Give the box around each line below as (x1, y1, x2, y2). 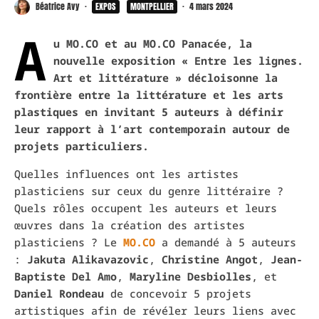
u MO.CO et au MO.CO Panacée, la (53, 36, 252, 51)
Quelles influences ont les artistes (14, 166, 239, 181)
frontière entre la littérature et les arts (14, 87, 283, 102)
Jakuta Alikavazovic (27, 251, 149, 266)
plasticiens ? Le (14, 234, 123, 249)
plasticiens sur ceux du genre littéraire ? (14, 183, 283, 198)
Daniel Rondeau (14, 286, 104, 300)
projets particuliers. (14, 138, 149, 153)
